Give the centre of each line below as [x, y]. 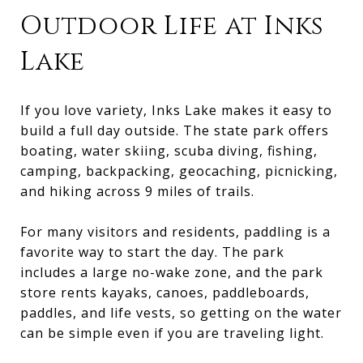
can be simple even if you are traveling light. [172, 333]
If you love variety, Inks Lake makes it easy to [176, 110]
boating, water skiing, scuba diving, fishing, [169, 150]
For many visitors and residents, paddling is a [175, 231]
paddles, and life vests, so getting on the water [181, 312]
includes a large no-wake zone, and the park [172, 272]
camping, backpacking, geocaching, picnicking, [179, 171]
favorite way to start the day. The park [152, 252]
